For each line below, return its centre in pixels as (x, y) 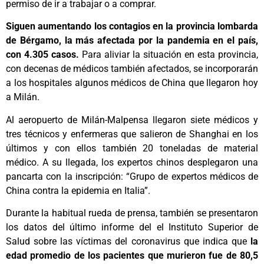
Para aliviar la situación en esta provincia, (170, 55)
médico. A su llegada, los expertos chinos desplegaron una (132, 162)
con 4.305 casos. (44, 55)
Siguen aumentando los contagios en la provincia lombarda (132, 27)
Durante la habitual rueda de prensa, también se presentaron (132, 213)
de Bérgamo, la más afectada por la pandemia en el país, (132, 41)
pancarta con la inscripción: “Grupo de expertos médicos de (132, 176)
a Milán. (23, 97)
